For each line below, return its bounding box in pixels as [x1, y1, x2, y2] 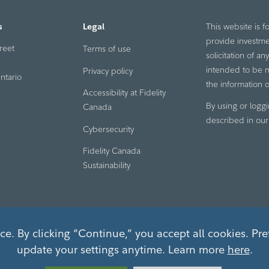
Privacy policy [82, 65, 133, 76]
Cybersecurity [82, 124, 134, 134]
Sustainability [82, 160, 130, 171]
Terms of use [82, 43, 131, 54]
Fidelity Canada [82, 145, 141, 156]
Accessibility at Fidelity [82, 87, 166, 98]
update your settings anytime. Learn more [16, 243, 228, 256]
